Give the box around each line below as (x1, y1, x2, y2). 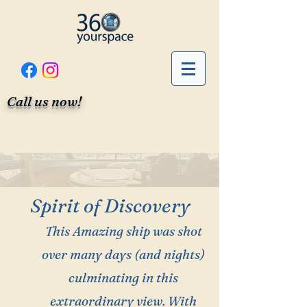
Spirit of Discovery (29, 194, 190, 217)
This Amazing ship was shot (45, 223, 202, 239)
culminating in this (69, 269, 178, 286)
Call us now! (7, 93, 82, 110)
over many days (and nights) (42, 246, 205, 262)
